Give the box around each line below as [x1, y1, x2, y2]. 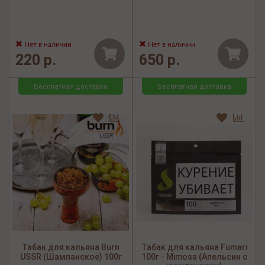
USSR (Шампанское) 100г [20, 252, 122, 262]
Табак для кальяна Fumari [141, 243, 247, 253]
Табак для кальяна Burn [22, 243, 119, 253]
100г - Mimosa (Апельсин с [141, 252, 247, 262]
